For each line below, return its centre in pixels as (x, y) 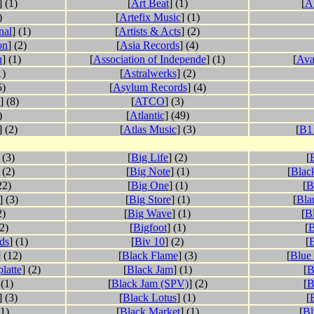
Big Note (150, 172)
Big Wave (150, 214)
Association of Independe (150, 60)
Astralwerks (150, 74)
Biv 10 (150, 242)
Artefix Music (150, 18)
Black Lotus (150, 298)
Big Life (150, 158)
